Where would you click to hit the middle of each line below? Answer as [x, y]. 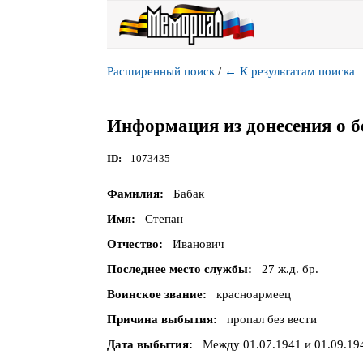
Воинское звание [155, 295]
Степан [164, 219]
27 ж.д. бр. [290, 269]
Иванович [198, 244]
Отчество [133, 244]
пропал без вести [271, 320]
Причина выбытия [160, 320]
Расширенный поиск [161, 71]
